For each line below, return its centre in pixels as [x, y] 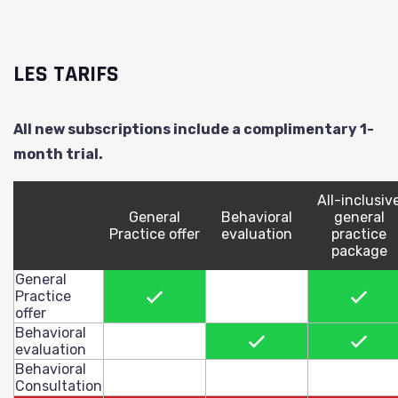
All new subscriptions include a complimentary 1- [194, 129]
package [359, 251]
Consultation [59, 386]
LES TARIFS [66, 74]
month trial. [58, 154]
